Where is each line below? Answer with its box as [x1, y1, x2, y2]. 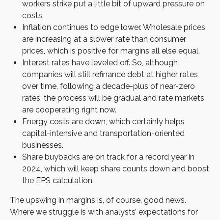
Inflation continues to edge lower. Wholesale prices [22, 22, 205, 32]
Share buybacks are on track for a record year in [22, 152, 194, 162]
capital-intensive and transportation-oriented [22, 128, 185, 138]
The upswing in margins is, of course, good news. [10, 195, 186, 205]
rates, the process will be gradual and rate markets [22, 93, 204, 103]
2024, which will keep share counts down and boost [22, 164, 209, 173]
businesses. [22, 140, 63, 150]
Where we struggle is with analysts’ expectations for [10, 207, 198, 217]
